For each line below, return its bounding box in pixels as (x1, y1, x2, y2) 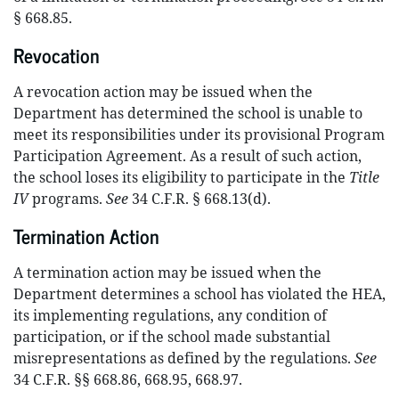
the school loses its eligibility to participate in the (13, 167, 349, 187)
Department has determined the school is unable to (13, 103, 362, 123)
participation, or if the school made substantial (13, 327, 330, 346)
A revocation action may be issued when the (13, 82, 313, 102)
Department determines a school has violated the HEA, (13, 284, 386, 304)
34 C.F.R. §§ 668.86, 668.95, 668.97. (13, 370, 242, 389)
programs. (28, 189, 106, 208)
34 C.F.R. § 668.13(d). (128, 189, 271, 208)
